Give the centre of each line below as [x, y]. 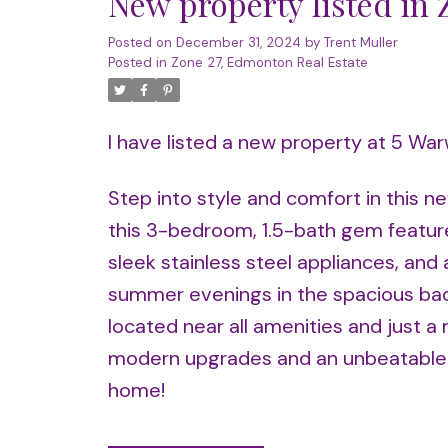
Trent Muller [360, 43]
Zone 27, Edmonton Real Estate [269, 63]
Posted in [137, 63]
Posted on [141, 43]
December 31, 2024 [238, 43]
